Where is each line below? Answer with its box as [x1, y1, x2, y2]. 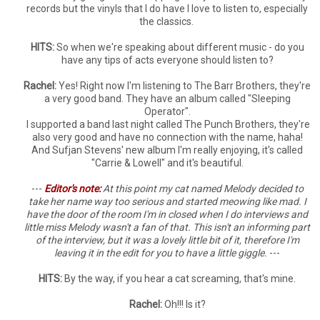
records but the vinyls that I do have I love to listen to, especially [26, 3, 308, 14]
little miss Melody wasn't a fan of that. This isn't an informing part [24, 221, 310, 233]
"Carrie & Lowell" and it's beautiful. [91, 157, 244, 169]
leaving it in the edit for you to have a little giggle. [54, 247, 267, 259]
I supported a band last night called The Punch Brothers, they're [24, 119, 310, 130]
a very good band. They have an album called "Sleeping [44, 93, 291, 104]
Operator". [144, 106, 191, 117]
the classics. [139, 16, 196, 27]
